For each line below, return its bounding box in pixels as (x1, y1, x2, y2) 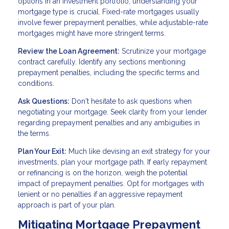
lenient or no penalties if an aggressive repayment (18, 190, 182, 198)
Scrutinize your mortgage (120, 47, 206, 55)
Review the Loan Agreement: (18, 47, 120, 55)
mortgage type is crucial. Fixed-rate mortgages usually (18, 7, 199, 16)
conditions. (18, 79, 54, 87)
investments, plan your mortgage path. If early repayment (18, 157, 207, 166)
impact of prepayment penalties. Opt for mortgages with (18, 179, 204, 188)
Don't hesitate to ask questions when (70, 97, 192, 105)
